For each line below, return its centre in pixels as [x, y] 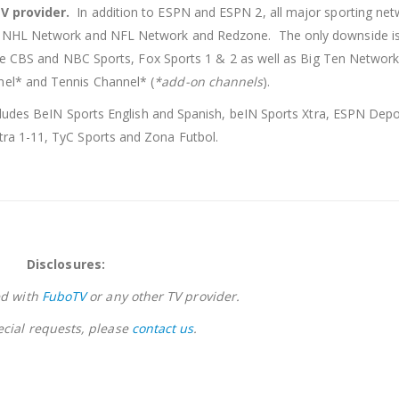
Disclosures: [66, 265]
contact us [163, 329]
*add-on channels [209, 82]
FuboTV [64, 297]
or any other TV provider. [167, 297]
